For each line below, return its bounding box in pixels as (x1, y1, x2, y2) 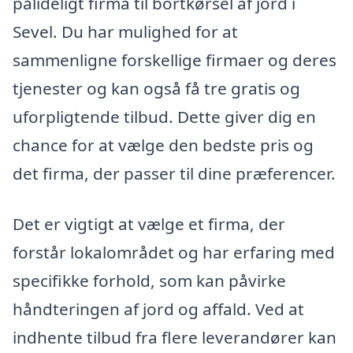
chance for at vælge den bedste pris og (13, 134, 314, 157)
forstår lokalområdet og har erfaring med (13, 240, 335, 263)
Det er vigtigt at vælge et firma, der (13, 212, 285, 235)
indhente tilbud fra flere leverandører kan (13, 325, 336, 348)
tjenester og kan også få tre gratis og (13, 77, 300, 100)
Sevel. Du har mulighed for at (13, 20, 238, 43)
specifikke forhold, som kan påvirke (13, 269, 286, 292)
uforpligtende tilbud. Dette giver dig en (13, 106, 316, 128)
